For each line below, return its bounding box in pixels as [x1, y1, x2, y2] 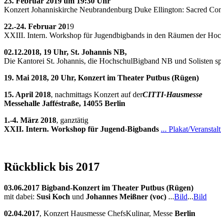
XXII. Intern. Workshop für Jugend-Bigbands [4, 125, 161, 134]
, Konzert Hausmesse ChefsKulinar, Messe [39, 209, 175, 218]
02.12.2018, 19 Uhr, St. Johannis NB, [4, 48, 129, 57]
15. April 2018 [4, 90, 51, 99]
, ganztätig [56, 116, 88, 125]
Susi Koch [37, 192, 72, 201]
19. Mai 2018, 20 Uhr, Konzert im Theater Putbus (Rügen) [4, 74, 199, 82]
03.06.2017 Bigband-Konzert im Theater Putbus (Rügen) [4, 183, 193, 192]
